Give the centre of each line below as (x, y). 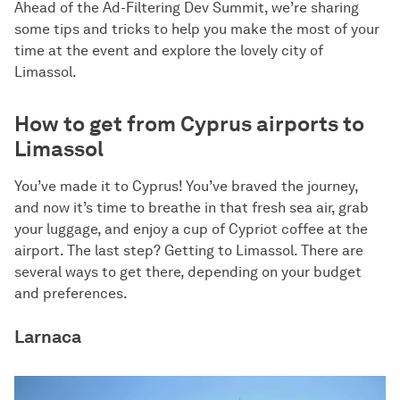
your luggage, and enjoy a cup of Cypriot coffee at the (191, 229)
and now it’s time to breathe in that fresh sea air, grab (192, 208)
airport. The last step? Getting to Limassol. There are (189, 250)
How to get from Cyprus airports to (189, 124)
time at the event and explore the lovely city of (169, 50)
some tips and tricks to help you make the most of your (197, 29)
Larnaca (48, 337)
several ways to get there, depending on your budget (188, 272)
